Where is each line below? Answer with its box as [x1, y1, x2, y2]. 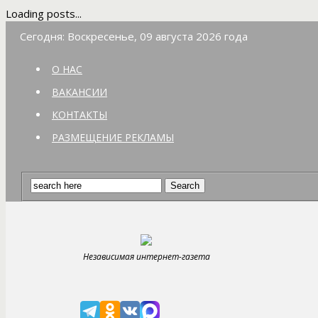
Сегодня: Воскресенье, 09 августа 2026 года [20, 29, 248, 43]
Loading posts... [6, 6, 82, 21]
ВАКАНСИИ [52, 85, 107, 99]
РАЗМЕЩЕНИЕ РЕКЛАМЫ [52, 131, 174, 144]
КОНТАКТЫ [52, 108, 107, 121]
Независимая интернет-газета [82, 250, 210, 263]
